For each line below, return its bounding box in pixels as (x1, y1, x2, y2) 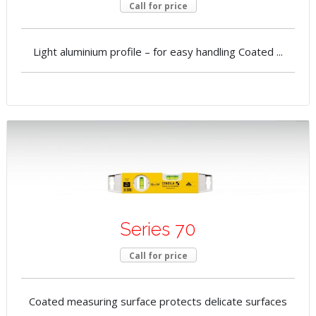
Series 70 (120, 218, 196, 240)
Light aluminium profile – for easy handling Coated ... (33, 44, 283, 59)
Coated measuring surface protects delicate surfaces (29, 293, 287, 308)
